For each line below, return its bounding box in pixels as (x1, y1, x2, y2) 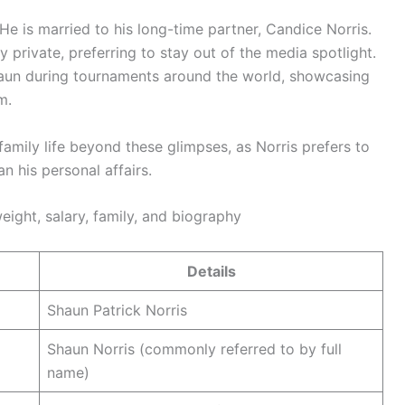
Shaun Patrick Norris (47, 300, 187, 319)
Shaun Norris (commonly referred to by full (47, 339, 342, 358)
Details (186, 261, 236, 280)
